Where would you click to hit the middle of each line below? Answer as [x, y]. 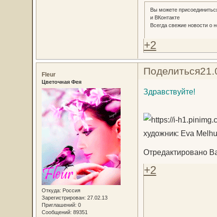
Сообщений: [56, 212]
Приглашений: [59, 205]
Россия [70, 190]
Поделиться [171, 71]
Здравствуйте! [169, 91]
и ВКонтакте [165, 17]
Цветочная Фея [61, 82]
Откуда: [51, 190]
